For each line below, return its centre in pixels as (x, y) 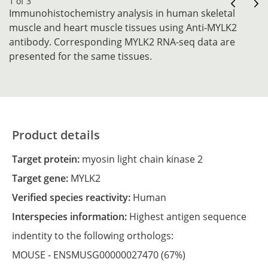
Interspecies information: (72, 217)
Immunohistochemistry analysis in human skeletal (122, 13)
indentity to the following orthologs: (94, 236)
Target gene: (44, 178)
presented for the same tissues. (80, 56)
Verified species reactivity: (75, 197)
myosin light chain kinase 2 (142, 159)
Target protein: (50, 159)
